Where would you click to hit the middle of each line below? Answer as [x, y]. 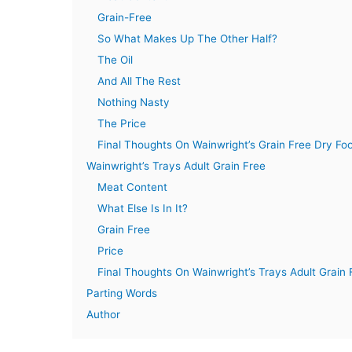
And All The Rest [139, 81]
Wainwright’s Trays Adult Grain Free [176, 166]
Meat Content [132, 187]
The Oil [115, 60]
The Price [122, 124]
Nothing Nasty [134, 103]
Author [103, 315]
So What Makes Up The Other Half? [187, 39]
